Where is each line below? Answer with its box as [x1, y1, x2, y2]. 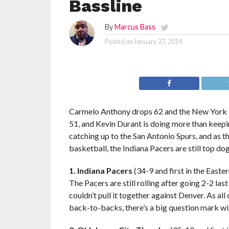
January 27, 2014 [133, 37, 182, 45]
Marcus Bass [114, 22, 155, 31]
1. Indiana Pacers [68, 166, 132, 175]
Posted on [104, 37, 133, 45]
